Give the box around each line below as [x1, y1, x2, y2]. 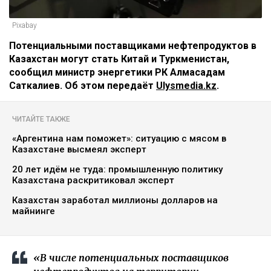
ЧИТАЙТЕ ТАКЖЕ [12, 115, 70, 124]
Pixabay [12, 21, 37, 30]
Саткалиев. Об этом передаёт [9, 80, 156, 92]
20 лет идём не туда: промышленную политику [12, 164, 223, 175]
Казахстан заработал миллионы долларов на [12, 195, 218, 206]
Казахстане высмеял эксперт [12, 144, 146, 155]
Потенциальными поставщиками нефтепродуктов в [9, 40, 256, 52]
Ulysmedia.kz [156, 80, 217, 92]
